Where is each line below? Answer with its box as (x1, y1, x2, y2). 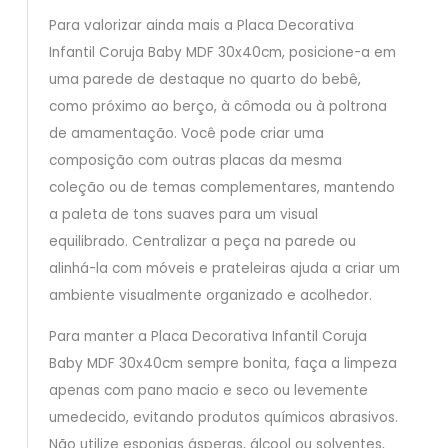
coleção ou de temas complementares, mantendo (48, 178, 395, 198)
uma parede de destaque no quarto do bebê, (48, 70, 361, 90)
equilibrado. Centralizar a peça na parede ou (48, 232, 356, 252)
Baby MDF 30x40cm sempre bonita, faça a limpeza (48, 354, 397, 374)
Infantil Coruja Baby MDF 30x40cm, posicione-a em (48, 43, 396, 63)
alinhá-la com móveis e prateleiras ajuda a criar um (48, 259, 400, 279)
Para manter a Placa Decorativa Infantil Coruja (48, 327, 367, 347)
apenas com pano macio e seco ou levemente (48, 381, 368, 401)
